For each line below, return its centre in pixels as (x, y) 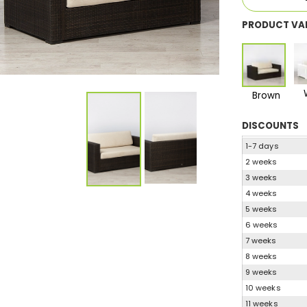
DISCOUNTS (270, 125)
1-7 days (262, 146)
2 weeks (261, 161)
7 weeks (261, 240)
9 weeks (261, 272)
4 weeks (261, 193)
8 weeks (261, 256)
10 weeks (263, 287)
